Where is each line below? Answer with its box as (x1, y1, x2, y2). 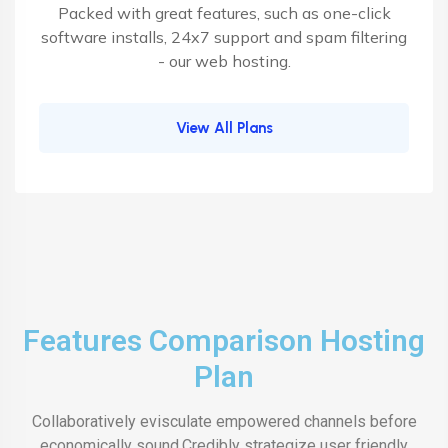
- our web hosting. (157, 51, 291, 71)
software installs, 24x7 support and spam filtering (41, 27, 407, 47)
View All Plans (175, 119, 273, 137)
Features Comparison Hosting (23, 323, 425, 358)
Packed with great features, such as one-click (57, 3, 391, 23)
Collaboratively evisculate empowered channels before (31, 412, 417, 431)
